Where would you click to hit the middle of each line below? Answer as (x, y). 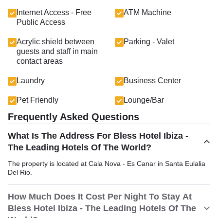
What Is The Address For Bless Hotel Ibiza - (98, 136)
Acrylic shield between (55, 42)
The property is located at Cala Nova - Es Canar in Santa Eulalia (107, 163)
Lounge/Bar (144, 100)
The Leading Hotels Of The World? (80, 147)
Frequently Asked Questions (73, 117)
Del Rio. (20, 172)
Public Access (41, 22)
